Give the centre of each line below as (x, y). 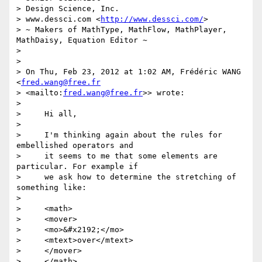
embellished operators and (75, 146)
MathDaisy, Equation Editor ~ (82, 40)
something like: (51, 188)
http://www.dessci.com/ (152, 19)
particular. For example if (77, 167)
